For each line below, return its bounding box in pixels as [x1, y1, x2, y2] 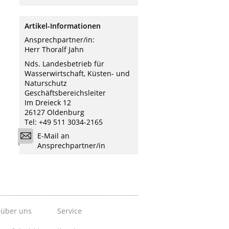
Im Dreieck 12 [25, 97, 71, 107]
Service [57, 206, 82, 216]
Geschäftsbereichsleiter [25, 87, 106, 98]
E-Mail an [37, 130, 70, 141]
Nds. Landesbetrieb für [25, 58, 104, 68]
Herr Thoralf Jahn [25, 44, 84, 55]
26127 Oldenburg [25, 107, 84, 117]
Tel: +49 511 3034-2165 [25, 117, 103, 127]
